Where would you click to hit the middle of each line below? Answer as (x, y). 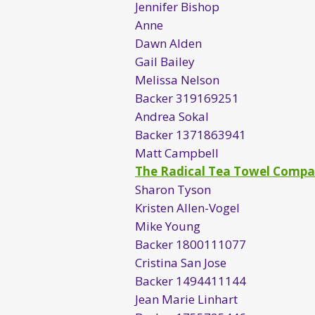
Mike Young (168, 226)
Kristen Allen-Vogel (187, 207)
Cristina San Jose (181, 262)
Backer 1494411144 (191, 281)
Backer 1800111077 (191, 244)
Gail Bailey (165, 61)
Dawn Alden (168, 43)
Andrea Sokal (172, 116)
